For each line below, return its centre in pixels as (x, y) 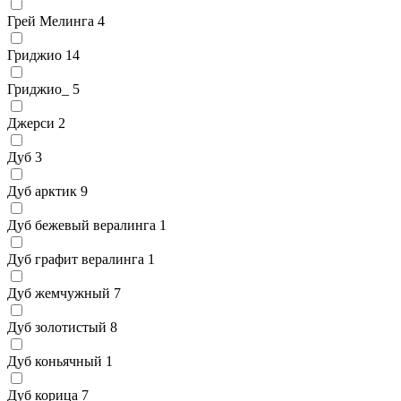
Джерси (31, 123)
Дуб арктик (42, 191)
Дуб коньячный (55, 361)
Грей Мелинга (51, 21)
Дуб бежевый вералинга (81, 225)
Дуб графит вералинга (76, 259)
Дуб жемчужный (59, 293)
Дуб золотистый (57, 327)
